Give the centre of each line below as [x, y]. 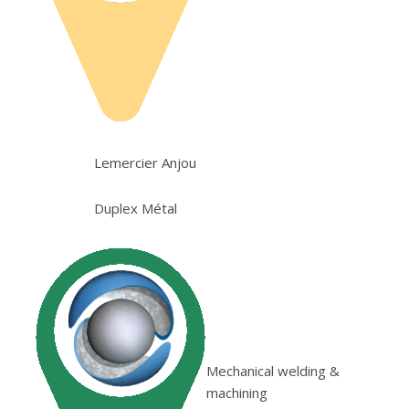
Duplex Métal [136, 208]
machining [236, 392]
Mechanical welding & [273, 370]
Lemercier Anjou [146, 163]
